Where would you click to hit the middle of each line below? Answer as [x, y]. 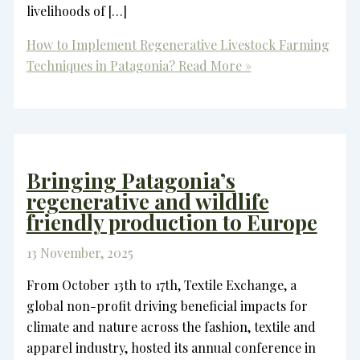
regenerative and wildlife [147, 202]
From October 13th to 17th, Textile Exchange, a [161, 285]
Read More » [213, 65]
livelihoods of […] [76, 10]
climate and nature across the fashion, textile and [171, 327]
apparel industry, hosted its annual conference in [171, 348]
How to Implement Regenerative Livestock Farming [178, 44]
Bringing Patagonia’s [131, 181]
